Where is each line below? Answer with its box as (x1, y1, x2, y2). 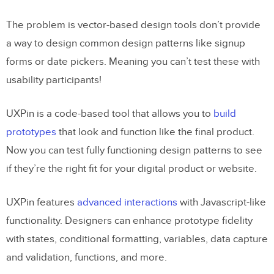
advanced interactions (77, 196, 177, 209)
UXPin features (6, 196, 77, 209)
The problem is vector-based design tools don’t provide (6, 18, 261, 31)
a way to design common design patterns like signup (6, 37, 245, 50)
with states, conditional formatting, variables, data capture (6, 232, 268, 245)
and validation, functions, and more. (6, 251, 167, 264)
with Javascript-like (177, 196, 266, 209)
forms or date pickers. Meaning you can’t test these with (6, 55, 260, 68)
